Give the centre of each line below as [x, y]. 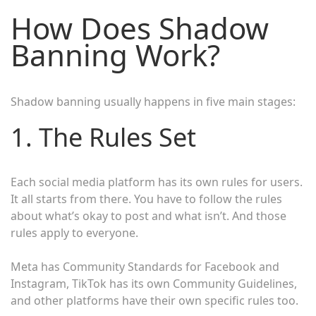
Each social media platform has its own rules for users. [157, 182]
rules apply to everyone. [74, 233]
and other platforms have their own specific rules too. [154, 301]
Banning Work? [115, 55]
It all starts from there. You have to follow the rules [146, 199]
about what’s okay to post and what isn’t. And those [148, 216]
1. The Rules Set [103, 138]
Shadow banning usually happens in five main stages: [153, 102]
